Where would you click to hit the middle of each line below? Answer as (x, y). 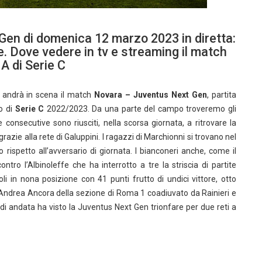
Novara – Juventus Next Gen (151, 95)
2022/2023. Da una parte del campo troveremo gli (140, 109)
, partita (222, 95)
